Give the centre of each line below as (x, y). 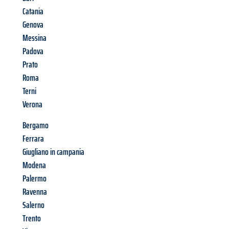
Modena (34, 165)
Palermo (35, 179)
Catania (33, 12)
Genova (33, 25)
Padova (33, 51)
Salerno (33, 205)
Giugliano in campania (53, 152)
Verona (32, 105)
